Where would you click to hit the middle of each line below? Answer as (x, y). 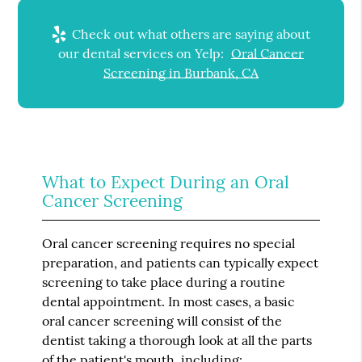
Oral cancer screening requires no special (169, 243)
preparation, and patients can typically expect (181, 262)
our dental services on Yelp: (143, 53)
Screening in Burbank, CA (181, 72)
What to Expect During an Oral (166, 182)
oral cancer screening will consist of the (162, 320)
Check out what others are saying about (189, 34)
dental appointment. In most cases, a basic (169, 301)
